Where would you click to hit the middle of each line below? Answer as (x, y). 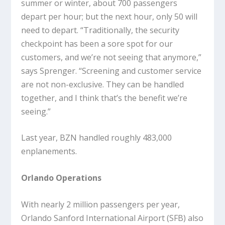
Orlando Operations (62, 178)
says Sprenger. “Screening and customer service (111, 71)
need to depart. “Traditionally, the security (100, 30)
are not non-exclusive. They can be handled (103, 84)
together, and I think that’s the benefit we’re (104, 98)
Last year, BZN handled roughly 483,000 (97, 138)
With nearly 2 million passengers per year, (101, 204)
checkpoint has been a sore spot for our (97, 43)
